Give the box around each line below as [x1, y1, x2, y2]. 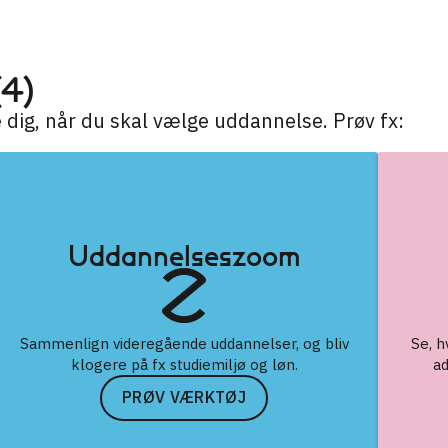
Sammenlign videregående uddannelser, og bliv [19, 333, 349, 353]
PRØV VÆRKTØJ [122, 387, 246, 407]
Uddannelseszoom [67, 236, 301, 275]
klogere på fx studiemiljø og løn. [70, 354, 298, 374]
